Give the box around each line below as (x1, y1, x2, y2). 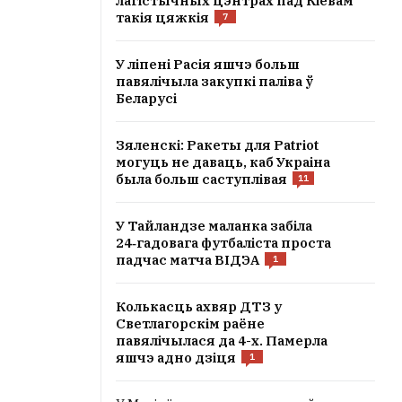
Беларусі (116, 90, 177, 107)
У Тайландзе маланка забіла (116, 217, 312, 234)
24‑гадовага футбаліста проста (116, 234, 331, 251)
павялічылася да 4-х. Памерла (116, 332, 328, 349)
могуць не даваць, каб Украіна (116, 153, 330, 170)
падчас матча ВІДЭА (116, 251, 259, 268)
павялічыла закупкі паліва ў (116, 73, 313, 90)
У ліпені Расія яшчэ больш (116, 56, 300, 73)
